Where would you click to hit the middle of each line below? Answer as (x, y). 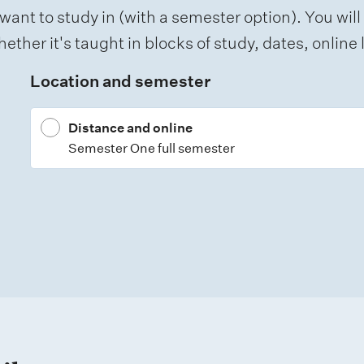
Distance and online (130, 128)
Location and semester (120, 82)
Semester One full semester (151, 149)
